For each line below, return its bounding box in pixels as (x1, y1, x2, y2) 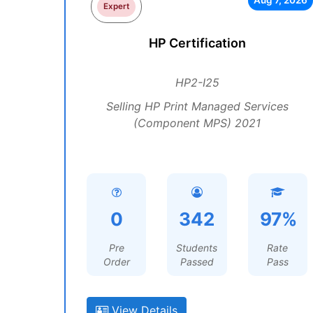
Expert (103, 1, 130, 11)
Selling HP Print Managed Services (105, 99, 289, 113)
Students (176, 242, 218, 254)
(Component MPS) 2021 (133, 116, 261, 130)
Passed (180, 256, 214, 268)
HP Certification (148, 36, 246, 50)
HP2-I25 (175, 75, 219, 89)
